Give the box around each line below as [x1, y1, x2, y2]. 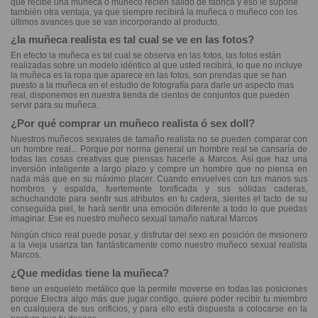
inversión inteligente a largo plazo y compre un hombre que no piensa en [11, 163, 307, 174]
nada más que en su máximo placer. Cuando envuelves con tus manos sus [11, 173, 307, 184]
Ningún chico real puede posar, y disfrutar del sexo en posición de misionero [11, 230, 307, 241]
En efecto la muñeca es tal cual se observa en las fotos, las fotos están [11, 50, 281, 61]
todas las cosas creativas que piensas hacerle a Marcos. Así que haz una [11, 153, 307, 164]
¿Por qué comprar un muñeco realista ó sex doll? [11, 116, 255, 129]
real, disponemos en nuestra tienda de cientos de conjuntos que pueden [11, 90, 290, 101]
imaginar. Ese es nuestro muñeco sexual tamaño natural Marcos [11, 213, 258, 224]
